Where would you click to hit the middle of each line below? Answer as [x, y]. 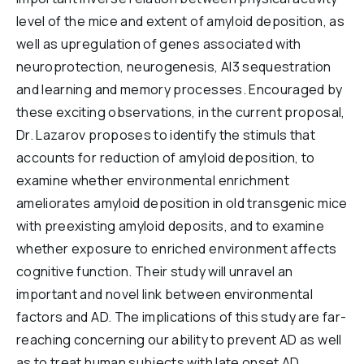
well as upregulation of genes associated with [159, 44]
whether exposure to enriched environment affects [177, 249]
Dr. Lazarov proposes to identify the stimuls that [166, 135]
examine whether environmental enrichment [153, 180]
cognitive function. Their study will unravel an [155, 271]
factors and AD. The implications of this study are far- [182, 317]
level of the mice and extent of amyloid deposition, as [180, 21]
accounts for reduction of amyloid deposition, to [166, 158]
